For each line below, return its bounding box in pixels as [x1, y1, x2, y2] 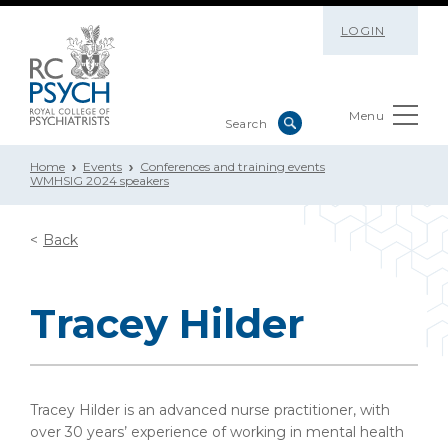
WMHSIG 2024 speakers [30, 173, 169, 188]
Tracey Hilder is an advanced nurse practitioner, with [30, 401, 390, 419]
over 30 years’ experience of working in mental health [30, 423, 404, 441]
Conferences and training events [140, 159, 325, 174]
